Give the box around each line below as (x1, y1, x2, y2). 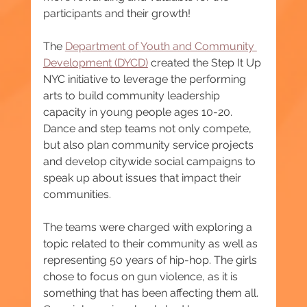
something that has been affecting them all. (42, 286, 261, 299)
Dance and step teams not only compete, (42, 121, 254, 135)
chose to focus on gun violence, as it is (42, 269, 241, 283)
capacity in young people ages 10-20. (42, 105, 235, 119)
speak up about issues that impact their (42, 171, 244, 184)
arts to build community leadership (42, 88, 223, 102)
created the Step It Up (147, 56, 264, 69)
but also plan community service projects (42, 138, 256, 151)
